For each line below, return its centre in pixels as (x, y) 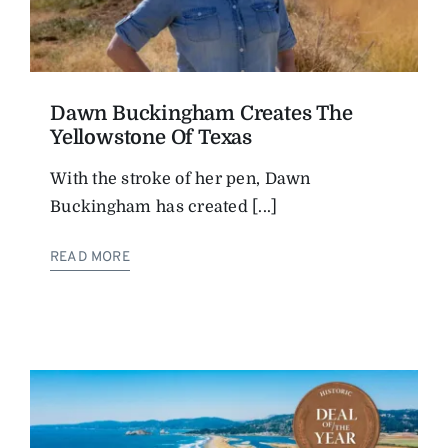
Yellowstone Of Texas (151, 138)
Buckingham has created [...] (164, 207)
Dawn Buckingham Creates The (201, 114)
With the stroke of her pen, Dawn (180, 179)
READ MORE (90, 258)
